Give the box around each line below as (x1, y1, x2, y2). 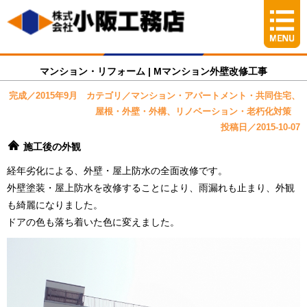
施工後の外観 (23, 141, 81, 152)
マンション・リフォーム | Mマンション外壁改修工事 (40, 66, 267, 77)
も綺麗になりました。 (7, 199, 103, 210)
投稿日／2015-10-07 (221, 122, 300, 132)
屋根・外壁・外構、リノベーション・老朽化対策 (95, 106, 300, 116)
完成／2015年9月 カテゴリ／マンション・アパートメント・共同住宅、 (9, 90, 300, 101)
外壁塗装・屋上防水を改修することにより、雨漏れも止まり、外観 (7, 182, 295, 193)
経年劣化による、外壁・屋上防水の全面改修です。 (7, 165, 228, 176)
